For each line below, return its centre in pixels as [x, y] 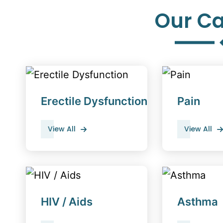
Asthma [198, 201]
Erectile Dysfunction [94, 101]
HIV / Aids [67, 201]
